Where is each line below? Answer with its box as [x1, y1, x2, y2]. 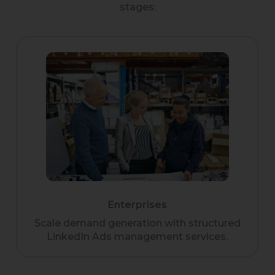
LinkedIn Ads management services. [47, 231, 228, 243]
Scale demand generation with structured [34, 217, 241, 230]
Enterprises [107, 199, 167, 211]
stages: [119, 1, 156, 14]
